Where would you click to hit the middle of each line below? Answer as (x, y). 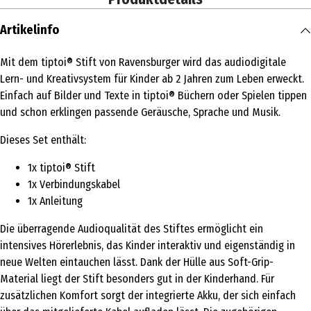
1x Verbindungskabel (74, 184)
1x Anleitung (55, 201)
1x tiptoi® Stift (61, 168)
